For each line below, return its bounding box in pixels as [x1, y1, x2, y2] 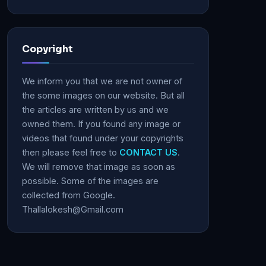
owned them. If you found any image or [22, 119, 180, 129]
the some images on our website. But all [22, 90, 185, 100]
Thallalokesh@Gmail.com [22, 204, 123, 214]
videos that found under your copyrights [22, 133, 183, 143]
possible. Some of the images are [22, 176, 159, 186]
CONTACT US [119, 147, 178, 157]
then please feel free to [22, 147, 119, 157]
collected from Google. [22, 190, 115, 200]
